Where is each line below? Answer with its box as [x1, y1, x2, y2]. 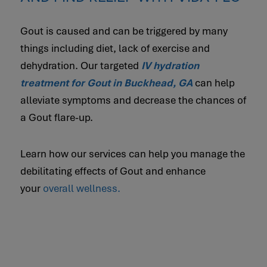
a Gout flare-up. [20, 111, 93, 124]
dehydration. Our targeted [20, 59, 141, 72]
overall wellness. [42, 182, 120, 195]
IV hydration [141, 59, 199, 72]
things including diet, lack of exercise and [20, 42, 210, 55]
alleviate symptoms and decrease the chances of [20, 94, 246, 107]
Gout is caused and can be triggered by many [20, 24, 228, 38]
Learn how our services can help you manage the [20, 147, 245, 160]
